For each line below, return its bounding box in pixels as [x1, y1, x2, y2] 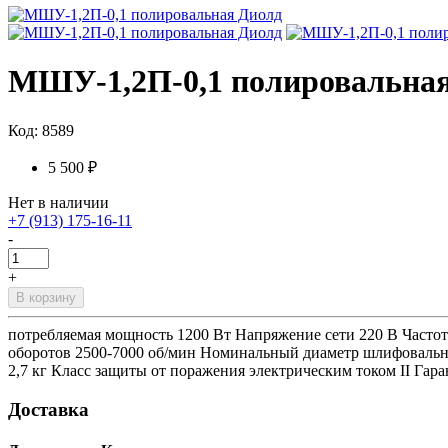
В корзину [16, 289, 76, 305]
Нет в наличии [8, 193, 109, 211]
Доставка [8, 398, 89, 420]
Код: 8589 [8, 121, 74, 139]
